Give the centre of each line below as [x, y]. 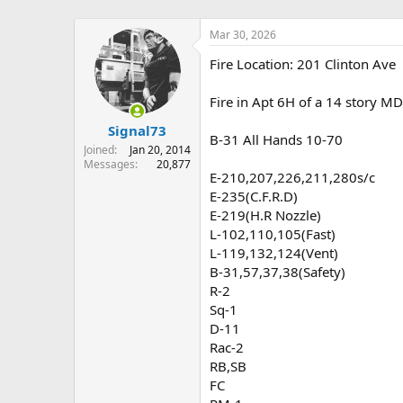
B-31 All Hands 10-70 [276, 139]
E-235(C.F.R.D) [254, 196]
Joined [99, 149]
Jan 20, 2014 [160, 149]
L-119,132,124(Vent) [274, 253]
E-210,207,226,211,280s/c [292, 177]
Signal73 [137, 130]
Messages [109, 164]
